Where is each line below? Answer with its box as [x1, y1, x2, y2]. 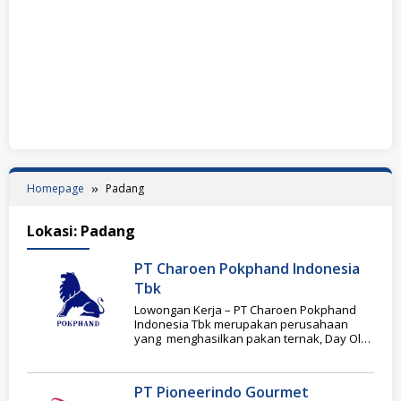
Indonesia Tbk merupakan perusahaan [134, 315, 348, 332]
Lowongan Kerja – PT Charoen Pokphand [134, 301, 356, 318]
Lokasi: [27, 220, 81, 241]
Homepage [27, 180, 84, 196]
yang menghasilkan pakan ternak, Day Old [134, 329, 368, 346]
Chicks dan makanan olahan [134, 344, 289, 361]
